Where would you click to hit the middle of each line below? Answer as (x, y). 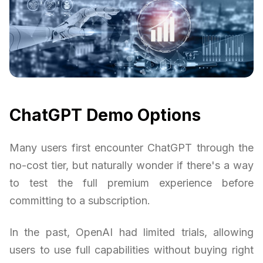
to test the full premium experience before (131, 183)
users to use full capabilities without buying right (131, 249)
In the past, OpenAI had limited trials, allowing (131, 232)
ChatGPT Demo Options (105, 115)
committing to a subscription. (80, 200)
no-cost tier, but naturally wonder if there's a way (131, 165)
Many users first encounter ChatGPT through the (131, 147)
